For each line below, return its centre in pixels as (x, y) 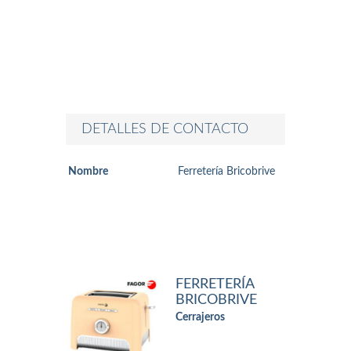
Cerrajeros (200, 317)
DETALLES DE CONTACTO (165, 129)
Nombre (88, 172)
